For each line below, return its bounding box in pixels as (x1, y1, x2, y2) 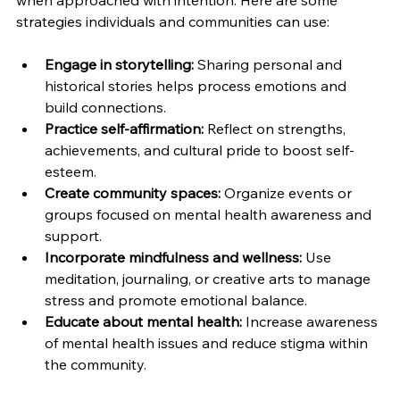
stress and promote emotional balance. (45, 291, 307, 310)
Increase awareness (242, 312, 381, 331)
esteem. (45, 162, 96, 181)
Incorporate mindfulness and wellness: (45, 248, 302, 267)
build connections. (45, 98, 166, 117)
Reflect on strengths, (204, 120, 349, 138)
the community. (45, 355, 146, 374)
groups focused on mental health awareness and (45, 205, 375, 224)
